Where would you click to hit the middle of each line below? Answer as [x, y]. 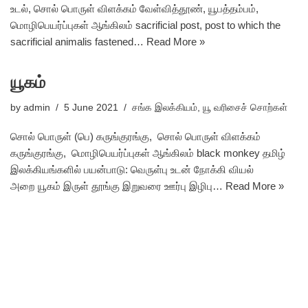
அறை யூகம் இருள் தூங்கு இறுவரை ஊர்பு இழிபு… [118, 186]
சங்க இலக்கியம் [165, 108]
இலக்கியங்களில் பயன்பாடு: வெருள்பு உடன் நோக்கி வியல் [132, 169]
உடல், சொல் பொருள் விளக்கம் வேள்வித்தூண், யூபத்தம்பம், [134, 9]
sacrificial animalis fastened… [78, 42]
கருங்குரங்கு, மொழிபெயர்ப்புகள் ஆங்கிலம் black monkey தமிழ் [148, 153]
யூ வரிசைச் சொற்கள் [245, 108]
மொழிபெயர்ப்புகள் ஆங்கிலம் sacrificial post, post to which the [145, 25]
